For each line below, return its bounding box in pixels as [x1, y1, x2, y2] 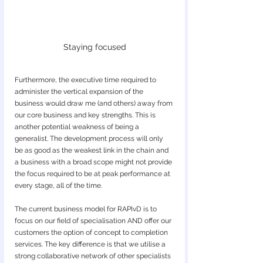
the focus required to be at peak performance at [15, 170, 172, 178]
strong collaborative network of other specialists [15, 252, 173, 260]
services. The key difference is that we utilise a [15, 240, 167, 248]
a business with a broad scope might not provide [15, 158, 174, 166]
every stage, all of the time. [15, 181, 102, 190]
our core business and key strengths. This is [15, 111, 157, 119]
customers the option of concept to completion [15, 228, 170, 237]
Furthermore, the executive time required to [15, 76, 158, 84]
